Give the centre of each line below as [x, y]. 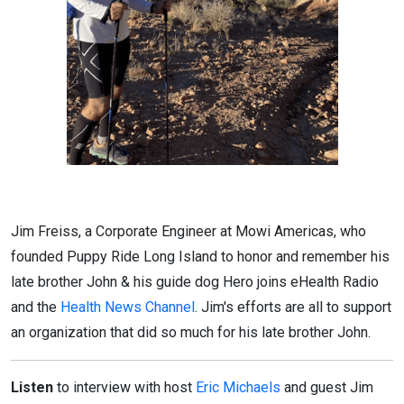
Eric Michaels [238, 387]
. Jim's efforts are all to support [293, 307]
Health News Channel [128, 307]
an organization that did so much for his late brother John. [191, 332]
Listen [32, 387]
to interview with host [124, 387]
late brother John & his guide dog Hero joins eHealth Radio [195, 281]
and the [36, 307]
